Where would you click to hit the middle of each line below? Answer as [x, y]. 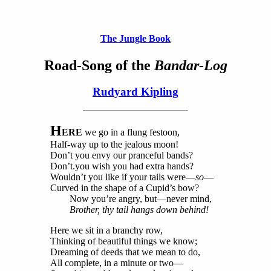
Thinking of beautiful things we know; [123, 241]
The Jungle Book [135, 39]
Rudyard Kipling [135, 92]
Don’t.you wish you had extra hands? [122, 166]
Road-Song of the [99, 65]
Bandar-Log [191, 65]
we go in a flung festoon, [131, 132]
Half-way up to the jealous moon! [114, 145]
